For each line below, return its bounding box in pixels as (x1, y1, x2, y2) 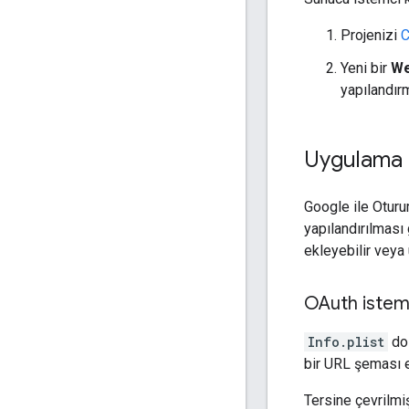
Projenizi (341, 26, 401, 44)
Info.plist (308, 332, 384, 351)
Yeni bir (341, 58, 391, 77)
